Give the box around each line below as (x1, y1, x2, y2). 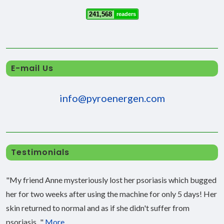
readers (116, 11, 136, 17)
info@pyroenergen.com (59, 92, 165, 104)
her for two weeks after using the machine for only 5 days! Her (6, 189, 217, 199)
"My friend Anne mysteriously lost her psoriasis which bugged (6, 175, 216, 185)
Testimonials (11, 146, 69, 158)
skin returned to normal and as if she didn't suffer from (6, 203, 189, 213)
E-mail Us (11, 62, 53, 74)
